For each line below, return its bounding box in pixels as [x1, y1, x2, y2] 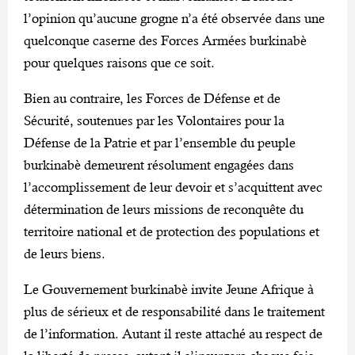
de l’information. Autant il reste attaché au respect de [24, 325, 323, 342]
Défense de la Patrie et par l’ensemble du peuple [24, 134, 296, 151]
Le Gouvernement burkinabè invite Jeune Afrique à [24, 281, 314, 297]
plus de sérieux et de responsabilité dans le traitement [24, 303, 325, 319]
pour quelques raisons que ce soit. [24, 54, 215, 71]
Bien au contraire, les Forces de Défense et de [24, 90, 281, 106]
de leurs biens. [24, 245, 105, 261]
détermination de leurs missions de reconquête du [24, 200, 303, 217]
